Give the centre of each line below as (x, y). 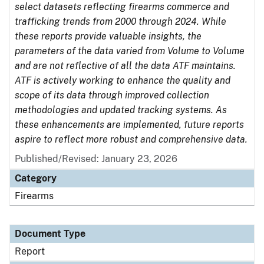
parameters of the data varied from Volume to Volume (130, 51)
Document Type (50, 234)
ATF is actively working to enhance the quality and (123, 80)
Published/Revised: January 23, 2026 (96, 159)
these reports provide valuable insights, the (108, 36)
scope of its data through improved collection (112, 95)
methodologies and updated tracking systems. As (121, 110)
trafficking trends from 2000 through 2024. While (121, 22)
